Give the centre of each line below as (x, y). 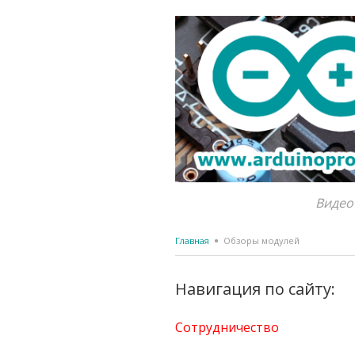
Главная (192, 240)
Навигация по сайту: (255, 288)
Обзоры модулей (260, 240)
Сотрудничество (227, 327)
